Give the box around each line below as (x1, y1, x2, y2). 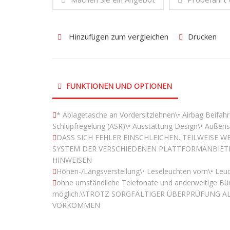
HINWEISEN (52, 155, 92, 165)
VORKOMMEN (52, 200, 100, 210)
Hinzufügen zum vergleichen (67, 31, 168, 42)
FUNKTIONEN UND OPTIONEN (64, 81, 172, 91)
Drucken (188, 31, 217, 42)
